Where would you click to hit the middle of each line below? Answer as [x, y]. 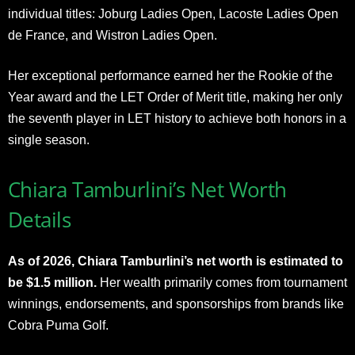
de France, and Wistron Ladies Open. [113, 35]
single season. [49, 139]
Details [40, 219]
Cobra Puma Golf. [58, 325]
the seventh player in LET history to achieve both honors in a [177, 118]
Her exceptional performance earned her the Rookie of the [170, 75]
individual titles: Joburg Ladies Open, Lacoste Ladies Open [173, 13]
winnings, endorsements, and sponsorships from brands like [176, 303]
